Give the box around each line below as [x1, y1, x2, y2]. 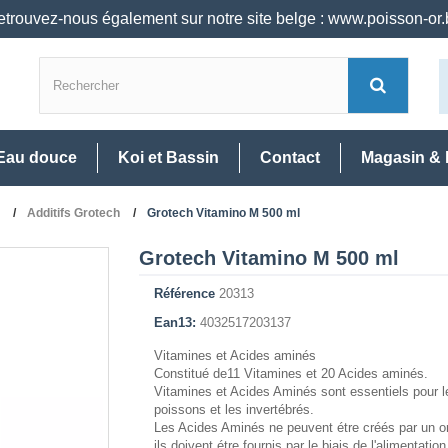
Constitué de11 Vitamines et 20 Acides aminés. [154, 366, 428, 382]
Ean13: [154, 315, 196, 331]
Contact [260, 149, 320, 167]
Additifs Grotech [27, 206, 120, 221]
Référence [154, 286, 215, 302]
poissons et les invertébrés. [154, 402, 314, 418]
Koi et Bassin [118, 149, 219, 167]
